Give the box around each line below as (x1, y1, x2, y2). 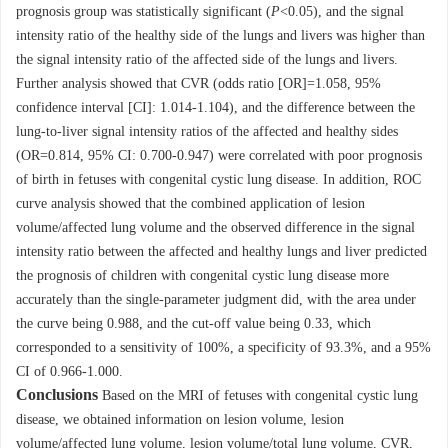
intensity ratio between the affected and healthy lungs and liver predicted (16, 244, 427, 260)
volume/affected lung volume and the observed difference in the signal (16, 220, 415, 236)
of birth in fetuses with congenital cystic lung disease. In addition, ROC (16, 172, 421, 188)
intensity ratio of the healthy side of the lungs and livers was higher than (16, 28, 425, 44)
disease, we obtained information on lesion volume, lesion (16, 412, 344, 428)
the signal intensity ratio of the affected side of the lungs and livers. (16, 52, 398, 68)
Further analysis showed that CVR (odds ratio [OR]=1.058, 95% (16, 76, 381, 92)
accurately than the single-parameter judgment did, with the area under (16, 292, 416, 308)
